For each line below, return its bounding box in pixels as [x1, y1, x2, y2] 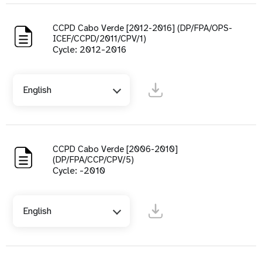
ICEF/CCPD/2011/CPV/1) [53, 33, 146, 45]
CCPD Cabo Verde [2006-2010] [53, 143, 178, 156]
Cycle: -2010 [53, 164, 105, 177]
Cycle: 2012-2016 [53, 43, 126, 56]
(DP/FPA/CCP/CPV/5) [53, 154, 134, 166]
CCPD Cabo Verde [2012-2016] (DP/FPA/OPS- [53, 22, 232, 35]
